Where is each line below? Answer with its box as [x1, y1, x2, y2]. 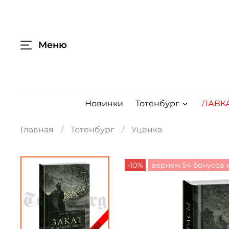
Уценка [131, 124, 162, 134]
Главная [20, 124, 54, 134]
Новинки [84, 99, 123, 109]
